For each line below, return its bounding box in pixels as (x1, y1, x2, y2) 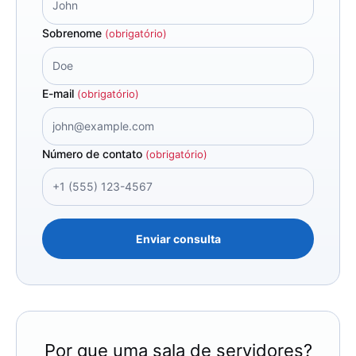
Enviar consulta (135, 231, 221, 246)
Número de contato (42, 147, 145, 161)
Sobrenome (42, 26, 105, 41)
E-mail (42, 87, 77, 101)
